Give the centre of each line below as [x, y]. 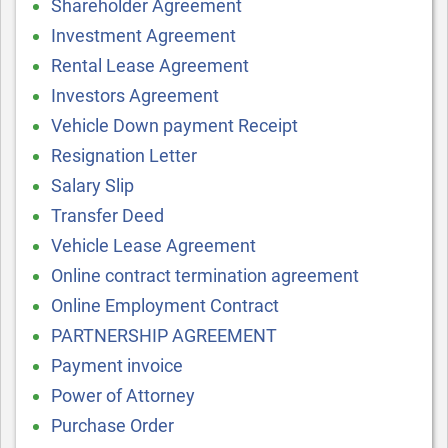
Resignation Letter [124, 155]
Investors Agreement [135, 95]
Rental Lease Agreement [150, 65]
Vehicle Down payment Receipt [174, 125]
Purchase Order [112, 425]
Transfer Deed [107, 215]
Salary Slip [92, 185]
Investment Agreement [143, 35]
